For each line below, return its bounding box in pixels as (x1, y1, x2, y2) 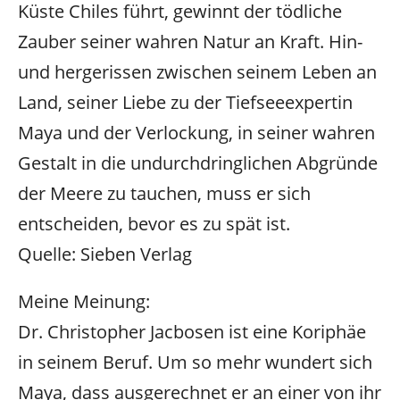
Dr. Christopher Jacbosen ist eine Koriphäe (18, 320, 366, 345)
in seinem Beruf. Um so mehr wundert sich (18, 350, 372, 375)
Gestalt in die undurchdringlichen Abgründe (18, 151, 378, 176)
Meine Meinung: (18, 289, 154, 314)
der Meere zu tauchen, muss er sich (18, 181, 311, 206)
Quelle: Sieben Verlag (18, 242, 196, 267)
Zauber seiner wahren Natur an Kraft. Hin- (18, 29, 362, 54)
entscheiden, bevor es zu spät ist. (18, 212, 290, 237)
